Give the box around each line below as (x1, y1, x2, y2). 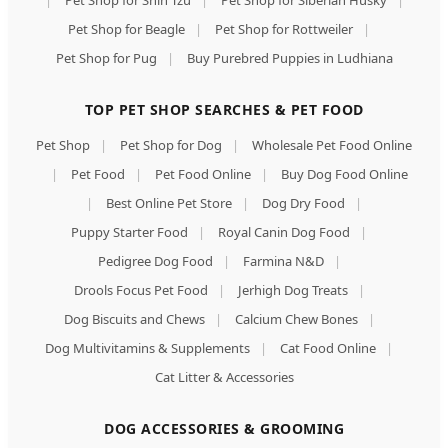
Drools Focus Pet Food (73, 281, 208, 300)
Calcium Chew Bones (234, 310, 358, 329)
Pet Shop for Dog (120, 136, 222, 155)
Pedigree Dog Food (97, 252, 213, 271)
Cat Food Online (280, 339, 376, 358)
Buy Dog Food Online (280, 165, 408, 184)
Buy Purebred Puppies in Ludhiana (186, 49, 393, 68)
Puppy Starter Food (71, 223, 188, 242)
